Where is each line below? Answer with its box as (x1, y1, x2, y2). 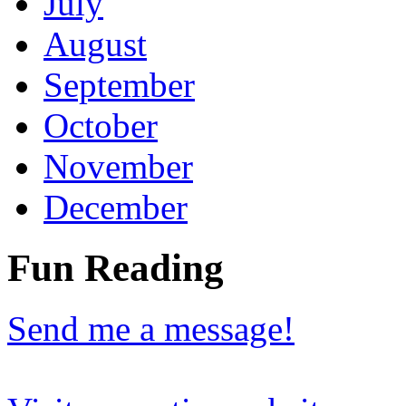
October (43, 106, 158, 145)
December (43, 188, 188, 227)
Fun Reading (7, 246, 224, 289)
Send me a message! (7, 308, 295, 348)
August (43, 24, 147, 63)
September (43, 65, 195, 104)
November (43, 147, 193, 186)
